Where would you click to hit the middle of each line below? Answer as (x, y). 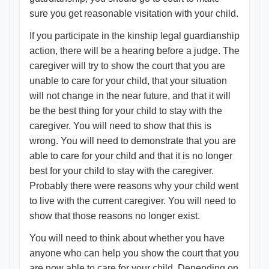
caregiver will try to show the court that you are (127, 66)
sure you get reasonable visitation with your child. (134, 14)
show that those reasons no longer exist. (115, 216)
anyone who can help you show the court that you (134, 253)
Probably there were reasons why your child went (134, 186)
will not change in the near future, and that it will (130, 96)
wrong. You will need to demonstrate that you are (133, 141)
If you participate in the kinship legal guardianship (134, 36)
